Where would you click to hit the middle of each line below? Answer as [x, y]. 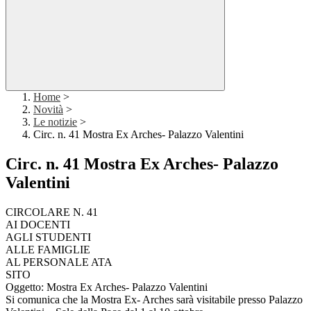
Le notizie [55, 122]
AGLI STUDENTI [48, 237]
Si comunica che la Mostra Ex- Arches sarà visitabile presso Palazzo [154, 300]
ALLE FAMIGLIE [48, 250]
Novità [48, 110]
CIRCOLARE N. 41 [52, 212]
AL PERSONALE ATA [59, 262]
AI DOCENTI [38, 225]
